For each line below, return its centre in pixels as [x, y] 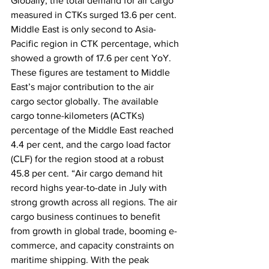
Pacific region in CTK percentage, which [96, 43]
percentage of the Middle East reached [93, 130]
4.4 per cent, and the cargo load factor [92, 144]
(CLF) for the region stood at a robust [89, 159]
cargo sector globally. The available [86, 101]
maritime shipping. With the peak [81, 259]
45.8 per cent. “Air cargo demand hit [88, 173]
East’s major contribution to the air [83, 86]
